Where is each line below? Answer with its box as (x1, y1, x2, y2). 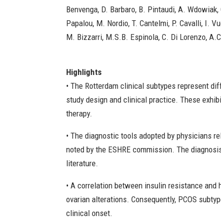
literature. (66, 158, 99, 168)
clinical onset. (66, 208, 113, 218)
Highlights (66, 67, 102, 77)
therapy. (66, 108, 93, 118)
